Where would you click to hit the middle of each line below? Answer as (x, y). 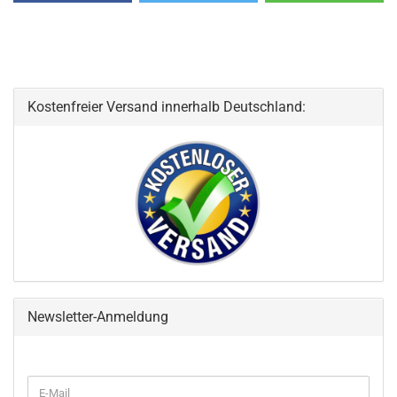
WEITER (47, 382)
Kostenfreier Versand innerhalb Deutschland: (167, 107)
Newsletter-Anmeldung (98, 317)
